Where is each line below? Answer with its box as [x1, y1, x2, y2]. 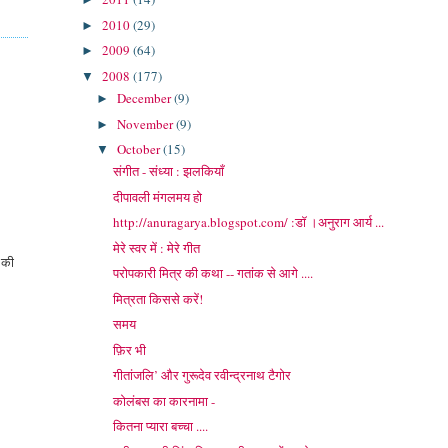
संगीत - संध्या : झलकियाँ [113, 162, 225, 181]
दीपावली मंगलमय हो [113, 187, 203, 206]
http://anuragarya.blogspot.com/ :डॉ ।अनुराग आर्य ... [113, 213, 385, 232]
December [117, 89, 175, 108]
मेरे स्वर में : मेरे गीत [113, 238, 201, 257]
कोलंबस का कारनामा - [113, 391, 216, 410]
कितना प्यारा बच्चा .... [113, 417, 209, 436]
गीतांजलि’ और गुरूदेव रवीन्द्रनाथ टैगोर [113, 366, 292, 385]
